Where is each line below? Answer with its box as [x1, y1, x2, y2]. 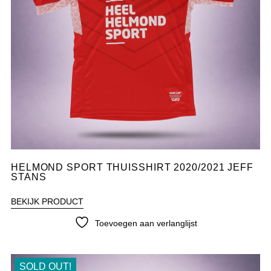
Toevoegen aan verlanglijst [94, 218, 197, 229]
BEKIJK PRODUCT [10, 197, 83, 207]
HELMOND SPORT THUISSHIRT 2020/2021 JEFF [10, 162, 254, 173]
